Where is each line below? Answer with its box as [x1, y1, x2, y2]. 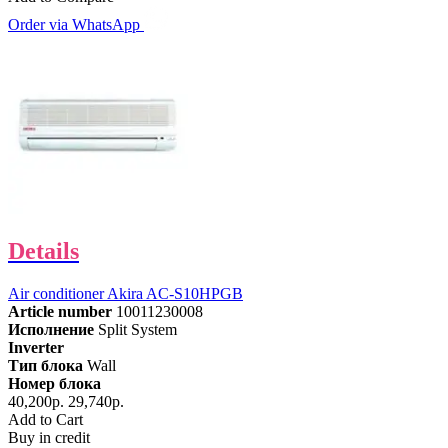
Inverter [8, 338, 64, 356]
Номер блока [8, 374, 101, 392]
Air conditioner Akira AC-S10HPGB [8, 284, 243, 302]
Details [8, 237, 79, 264]
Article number [8, 302, 112, 320]
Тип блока [8, 356, 83, 374]
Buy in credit [8, 428, 90, 446]
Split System [98, 320, 177, 338]
